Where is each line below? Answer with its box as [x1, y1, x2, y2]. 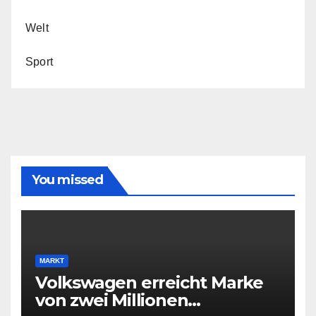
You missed [32, 171, 103, 188]
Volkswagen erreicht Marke [35, 272, 263, 293]
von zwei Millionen [35, 289, 188, 310]
